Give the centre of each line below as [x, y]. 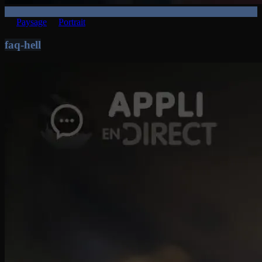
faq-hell [23, 44]
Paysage [32, 22]
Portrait [72, 22]
